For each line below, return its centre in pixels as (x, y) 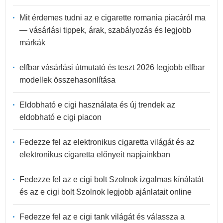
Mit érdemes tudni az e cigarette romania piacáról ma (112, 18)
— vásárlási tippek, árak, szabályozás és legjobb (105, 30)
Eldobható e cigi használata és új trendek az (97, 105)
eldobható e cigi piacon (60, 117)
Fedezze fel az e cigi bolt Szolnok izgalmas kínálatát (111, 180)
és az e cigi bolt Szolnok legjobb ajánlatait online (106, 192)
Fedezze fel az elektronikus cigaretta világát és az (107, 142)
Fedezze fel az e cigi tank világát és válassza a (102, 217)
